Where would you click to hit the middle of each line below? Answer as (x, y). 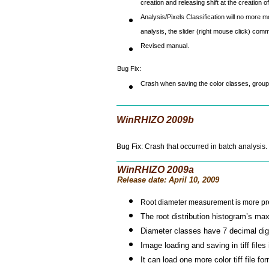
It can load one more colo (185, 260)
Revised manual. (165, 49)
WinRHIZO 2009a (155, 170)
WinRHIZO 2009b (155, 120)
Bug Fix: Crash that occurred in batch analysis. (192, 147)
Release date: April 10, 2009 (168, 180)
